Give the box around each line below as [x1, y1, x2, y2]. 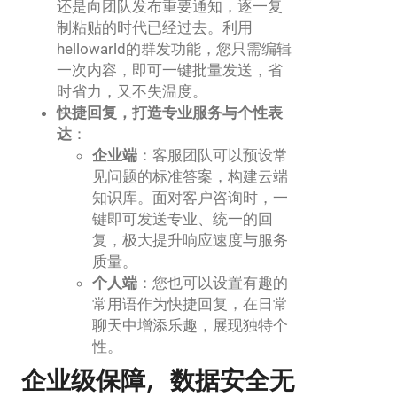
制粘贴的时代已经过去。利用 [57, 18, 253, 36]
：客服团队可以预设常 [137, 145, 288, 164]
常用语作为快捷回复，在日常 [92, 294, 288, 313]
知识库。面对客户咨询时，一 [92, 188, 288, 206]
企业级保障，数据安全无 [21, 369, 294, 394]
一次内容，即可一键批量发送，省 [57, 60, 283, 79]
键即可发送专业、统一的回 [92, 209, 273, 228]
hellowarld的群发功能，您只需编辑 [57, 39, 292, 58]
